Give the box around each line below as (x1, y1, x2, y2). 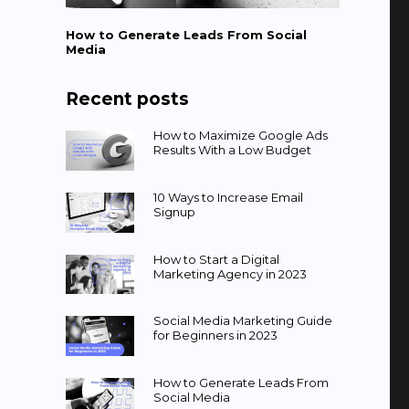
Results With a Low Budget (152, 142, 311, 157)
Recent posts (65, 89, 189, 110)
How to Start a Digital (152, 251, 279, 267)
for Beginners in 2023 (152, 328, 278, 343)
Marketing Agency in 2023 (152, 266, 307, 281)
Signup (152, 204, 195, 219)
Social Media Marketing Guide (152, 313, 332, 329)
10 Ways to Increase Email (152, 189, 303, 204)
